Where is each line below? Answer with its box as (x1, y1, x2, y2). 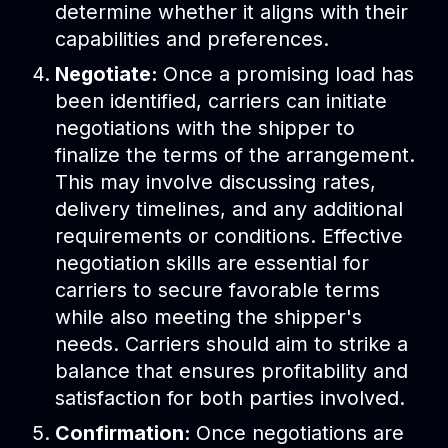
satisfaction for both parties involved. (55, 386, 406, 411)
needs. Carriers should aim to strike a (55, 332, 409, 357)
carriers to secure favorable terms (55, 278, 381, 303)
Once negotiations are (196, 421, 405, 446)
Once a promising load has (163, 62, 415, 87)
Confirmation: (55, 421, 197, 446)
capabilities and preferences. (55, 27, 330, 52)
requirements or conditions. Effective (55, 224, 404, 249)
